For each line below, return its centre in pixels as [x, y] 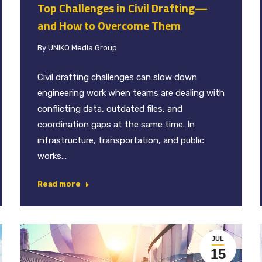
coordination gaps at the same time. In [116, 124]
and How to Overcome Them [109, 25]
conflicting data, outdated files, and [110, 108]
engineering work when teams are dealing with [131, 93]
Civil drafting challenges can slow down [117, 77]
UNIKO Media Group [82, 47]
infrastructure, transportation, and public [121, 140]
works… [52, 156]
